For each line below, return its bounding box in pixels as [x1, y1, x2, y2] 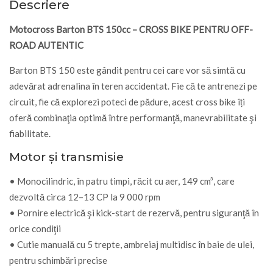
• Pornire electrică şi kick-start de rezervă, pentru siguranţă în [9, 207, 259, 218]
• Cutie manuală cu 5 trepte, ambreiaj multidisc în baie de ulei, [9, 238, 254, 250]
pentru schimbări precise [9, 254, 107, 266]
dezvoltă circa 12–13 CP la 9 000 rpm [9, 191, 160, 202]
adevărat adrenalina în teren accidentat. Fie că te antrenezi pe [9, 80, 257, 91]
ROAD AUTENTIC [9, 39, 83, 51]
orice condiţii [9, 222, 61, 234]
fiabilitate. [9, 127, 51, 139]
